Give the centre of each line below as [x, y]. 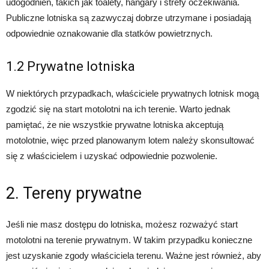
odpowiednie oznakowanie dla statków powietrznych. [109, 34]
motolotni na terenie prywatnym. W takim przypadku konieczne [129, 240]
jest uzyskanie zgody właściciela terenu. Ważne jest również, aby [134, 256]
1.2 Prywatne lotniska [71, 67]
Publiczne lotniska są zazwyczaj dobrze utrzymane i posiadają [128, 18]
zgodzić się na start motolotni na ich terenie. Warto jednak [118, 109]
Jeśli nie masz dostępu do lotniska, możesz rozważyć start [122, 225]
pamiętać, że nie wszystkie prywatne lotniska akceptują [115, 125]
